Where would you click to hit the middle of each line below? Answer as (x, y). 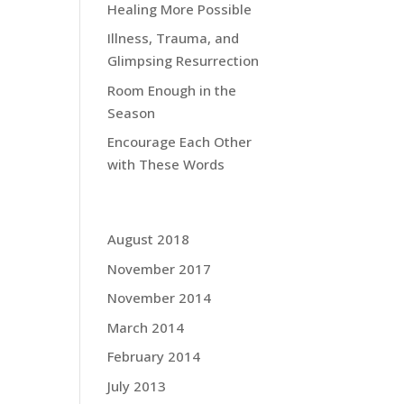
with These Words (166, 164)
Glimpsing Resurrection (184, 60)
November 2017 (160, 268)
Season (132, 112)
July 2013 (137, 386)
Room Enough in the (172, 90)
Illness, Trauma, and (174, 38)
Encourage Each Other (180, 142)
